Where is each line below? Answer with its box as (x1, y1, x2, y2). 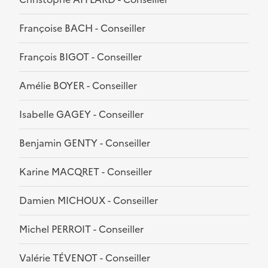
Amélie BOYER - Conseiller (19, 78, 137, 93)
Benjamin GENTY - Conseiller (19, 136, 150, 151)
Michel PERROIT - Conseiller (19, 222, 144, 237)
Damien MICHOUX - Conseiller (19, 193, 158, 208)
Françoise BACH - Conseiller (19, 21, 145, 36)
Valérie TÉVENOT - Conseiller (19, 251, 150, 266)
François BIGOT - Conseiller (19, 50, 142, 65)
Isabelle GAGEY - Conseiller (19, 107, 144, 122)
